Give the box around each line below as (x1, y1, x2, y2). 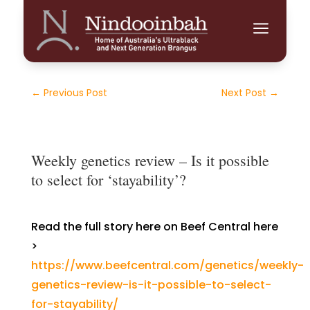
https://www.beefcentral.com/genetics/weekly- (30, 257, 304, 273)
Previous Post (43, 86, 107, 100)
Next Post (221, 86, 267, 100)
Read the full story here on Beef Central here (30, 219, 278, 235)
